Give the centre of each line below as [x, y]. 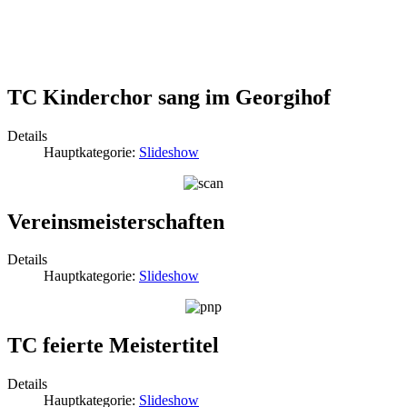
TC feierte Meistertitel [113, 346]
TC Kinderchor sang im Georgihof [169, 97]
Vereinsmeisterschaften [116, 221]
